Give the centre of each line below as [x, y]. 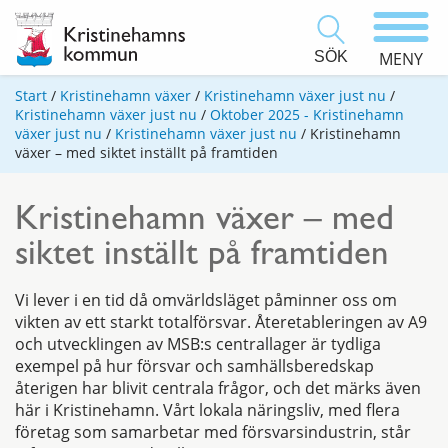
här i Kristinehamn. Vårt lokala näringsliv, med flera [207, 410]
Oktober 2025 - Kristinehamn [307, 115]
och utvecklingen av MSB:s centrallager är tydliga [198, 344]
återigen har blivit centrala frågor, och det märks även [218, 388]
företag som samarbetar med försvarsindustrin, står [213, 432]
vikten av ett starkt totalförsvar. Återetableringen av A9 [221, 322]
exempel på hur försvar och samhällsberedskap [194, 366]
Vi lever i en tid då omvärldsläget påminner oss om [206, 300]
